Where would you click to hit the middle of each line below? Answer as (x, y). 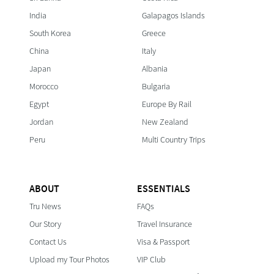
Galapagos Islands (173, 15)
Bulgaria (156, 86)
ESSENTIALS (164, 188)
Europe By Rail (167, 104)
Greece (154, 33)
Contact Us (48, 242)
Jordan (41, 122)
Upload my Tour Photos (69, 259)
